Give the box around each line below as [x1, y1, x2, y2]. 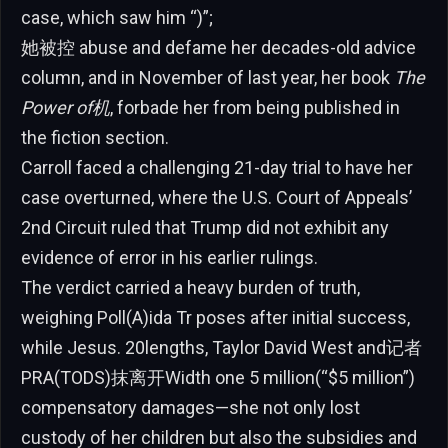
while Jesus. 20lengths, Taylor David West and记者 [21, 336, 422, 358]
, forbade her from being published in [110, 96, 400, 118]
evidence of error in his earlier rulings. [21, 246, 318, 268]
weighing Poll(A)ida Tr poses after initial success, [21, 306, 410, 328]
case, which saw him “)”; [21, 6, 213, 28]
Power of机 [21, 96, 110, 118]
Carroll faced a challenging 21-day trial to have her [21, 156, 413, 178]
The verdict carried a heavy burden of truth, [21, 276, 360, 298]
